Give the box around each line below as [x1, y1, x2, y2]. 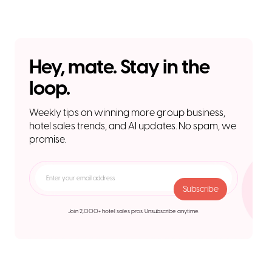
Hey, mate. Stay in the [29, 55, 209, 78]
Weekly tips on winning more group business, [29, 106, 226, 118]
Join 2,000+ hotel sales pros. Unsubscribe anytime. [68, 207, 199, 214]
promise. [29, 133, 67, 145]
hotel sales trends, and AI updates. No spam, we [29, 120, 237, 132]
